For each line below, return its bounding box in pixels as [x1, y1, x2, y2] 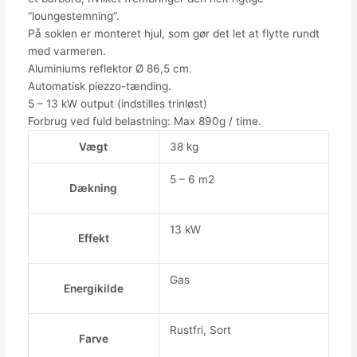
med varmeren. [27, 44, 106, 57]
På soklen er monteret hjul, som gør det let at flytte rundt [27, 26, 320, 40]
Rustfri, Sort [170, 323, 232, 336]
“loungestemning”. [27, 9, 120, 22]
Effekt [77, 231, 109, 245]
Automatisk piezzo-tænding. [27, 79, 171, 92]
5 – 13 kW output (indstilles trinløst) [27, 96, 207, 110]
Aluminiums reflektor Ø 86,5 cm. [27, 61, 192, 75]
